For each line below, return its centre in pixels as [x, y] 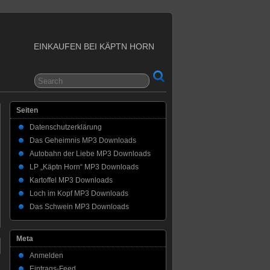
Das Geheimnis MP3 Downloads [83, 140]
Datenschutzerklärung [66, 127]
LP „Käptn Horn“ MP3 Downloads [84, 167]
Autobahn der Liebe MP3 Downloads [90, 154]
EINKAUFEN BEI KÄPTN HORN [94, 46]
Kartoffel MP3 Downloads [71, 180]
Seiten [27, 110]
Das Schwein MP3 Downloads [79, 207]
